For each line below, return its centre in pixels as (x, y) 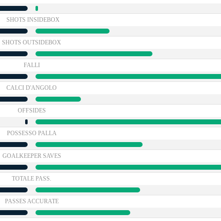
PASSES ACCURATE (32, 201)
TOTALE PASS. (32, 179)
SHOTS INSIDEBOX (33, 20)
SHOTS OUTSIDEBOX (32, 42)
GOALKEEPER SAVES (32, 156)
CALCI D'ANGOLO (32, 88)
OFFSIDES (32, 110)
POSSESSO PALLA (32, 133)
